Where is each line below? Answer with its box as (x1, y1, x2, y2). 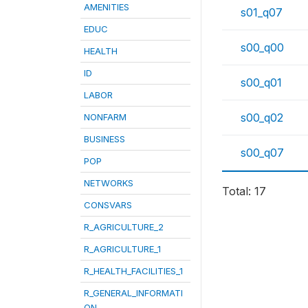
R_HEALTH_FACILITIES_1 (84, 265, 183, 276)
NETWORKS (84, 177, 133, 188)
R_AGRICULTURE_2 (84, 221, 164, 232)
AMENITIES (84, 1, 129, 12)
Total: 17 (222, 184, 266, 199)
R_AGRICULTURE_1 (84, 243, 161, 254)
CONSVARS (84, 199, 132, 210)
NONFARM (84, 111, 126, 122)
